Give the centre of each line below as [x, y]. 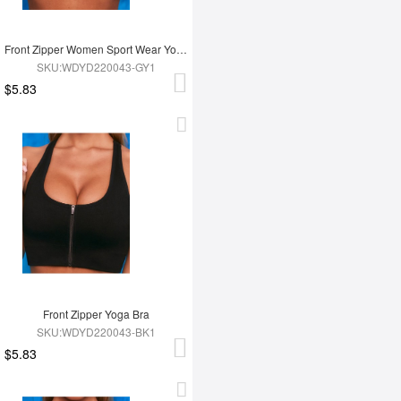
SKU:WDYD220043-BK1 [97, 332]
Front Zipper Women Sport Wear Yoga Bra [182, 49]
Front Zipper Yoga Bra [97, 314]
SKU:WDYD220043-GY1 [97, 67]
